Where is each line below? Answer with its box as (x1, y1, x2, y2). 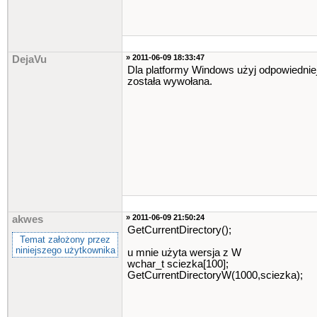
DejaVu (12, 54, 47, 65)
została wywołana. (127, 76, 212, 87)
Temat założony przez (20, 234, 110, 245)
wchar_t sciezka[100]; (127, 258, 229, 270)
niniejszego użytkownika (15, 245, 115, 255)
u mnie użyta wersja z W (127, 247, 241, 258)
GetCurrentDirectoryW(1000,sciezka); (127, 270, 303, 281)
